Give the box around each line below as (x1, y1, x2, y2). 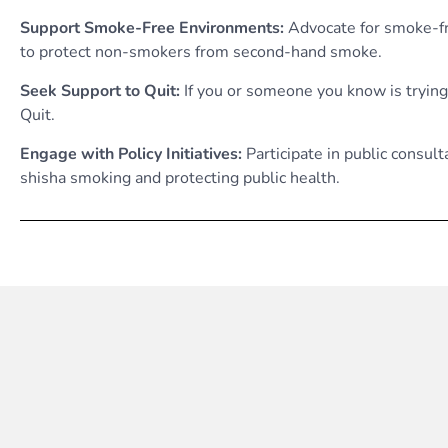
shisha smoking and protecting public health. (20, 167, 340, 189)
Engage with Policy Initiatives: (20, 143, 246, 165)
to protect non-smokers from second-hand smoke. (20, 41, 382, 63)
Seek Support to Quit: (20, 80, 184, 102)
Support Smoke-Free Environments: (20, 17, 288, 39)
